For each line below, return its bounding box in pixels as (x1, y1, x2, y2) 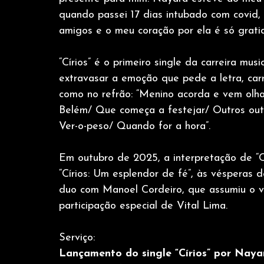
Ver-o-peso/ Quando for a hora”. (59, 121, 210, 133)
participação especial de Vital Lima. (59, 200, 231, 212)
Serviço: (59, 232, 95, 244)
